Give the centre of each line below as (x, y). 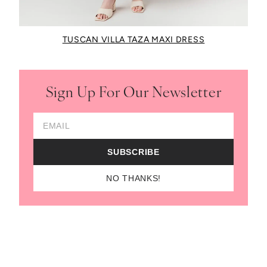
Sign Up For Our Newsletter (133, 93)
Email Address (63, 119)
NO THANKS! (133, 178)
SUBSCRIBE (133, 152)
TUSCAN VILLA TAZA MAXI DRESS (133, 39)
